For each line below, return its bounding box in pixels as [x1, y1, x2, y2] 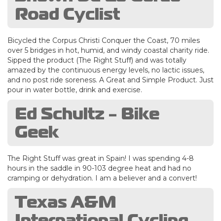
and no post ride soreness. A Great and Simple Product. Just [7, 75, 214, 84]
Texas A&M [15, 189, 116, 214]
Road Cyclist [15, 1, 120, 26]
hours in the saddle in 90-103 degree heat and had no [7, 163, 191, 173]
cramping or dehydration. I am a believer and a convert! [7, 173, 197, 183]
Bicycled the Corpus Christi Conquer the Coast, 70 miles [7, 36, 200, 45]
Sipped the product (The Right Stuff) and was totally [7, 55, 186, 65]
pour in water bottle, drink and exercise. [7, 85, 142, 94]
